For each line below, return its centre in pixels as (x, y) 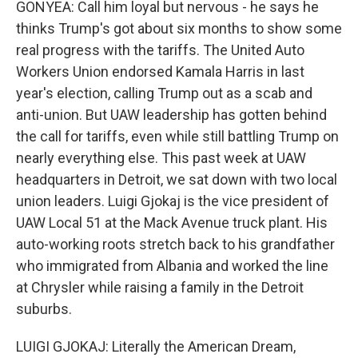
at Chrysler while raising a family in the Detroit (160, 287)
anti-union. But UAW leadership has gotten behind (171, 115)
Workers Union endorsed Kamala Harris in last (160, 72)
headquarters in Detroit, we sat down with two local (177, 179)
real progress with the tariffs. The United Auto (160, 50)
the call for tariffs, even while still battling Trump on (177, 136)
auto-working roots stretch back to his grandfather (175, 244)
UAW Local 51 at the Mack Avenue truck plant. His (172, 223)
